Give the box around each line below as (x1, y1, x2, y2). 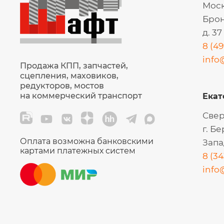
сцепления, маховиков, (20, 71, 118, 81)
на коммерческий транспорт (20, 91, 142, 101)
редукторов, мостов (20, 81, 104, 91)
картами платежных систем (20, 146, 135, 156)
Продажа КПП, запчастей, (20, 61, 128, 71)
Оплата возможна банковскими (20, 136, 153, 146)
